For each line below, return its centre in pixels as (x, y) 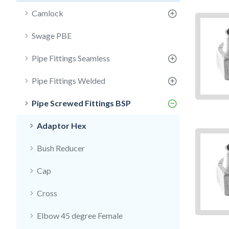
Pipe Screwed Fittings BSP (81, 103)
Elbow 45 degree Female (80, 215)
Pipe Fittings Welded (68, 81)
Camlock (48, 13)
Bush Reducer (61, 148)
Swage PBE (52, 36)
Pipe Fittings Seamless (71, 58)
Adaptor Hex (62, 125)
